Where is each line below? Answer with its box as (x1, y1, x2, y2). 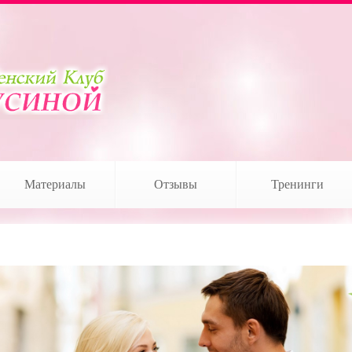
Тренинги (270, 178, 324, 191)
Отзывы (154, 178, 198, 191)
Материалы (24, 178, 86, 191)
